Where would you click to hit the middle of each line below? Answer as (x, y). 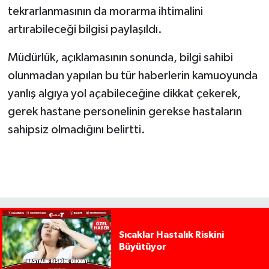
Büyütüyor (142, 247)
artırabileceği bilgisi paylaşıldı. (85, 30)
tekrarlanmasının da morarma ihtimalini (105, 12)
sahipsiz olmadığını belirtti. (76, 130)
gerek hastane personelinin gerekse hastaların (125, 112)
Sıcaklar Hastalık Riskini (171, 235)
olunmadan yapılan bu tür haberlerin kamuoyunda (132, 76)
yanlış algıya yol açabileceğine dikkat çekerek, (124, 94)
